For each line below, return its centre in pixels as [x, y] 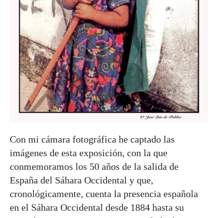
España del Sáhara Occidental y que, [82, 180]
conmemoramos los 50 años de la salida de [94, 166]
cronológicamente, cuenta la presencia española [104, 193]
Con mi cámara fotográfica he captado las [92, 139]
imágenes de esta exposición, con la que [89, 153]
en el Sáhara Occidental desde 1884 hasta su [97, 207]
